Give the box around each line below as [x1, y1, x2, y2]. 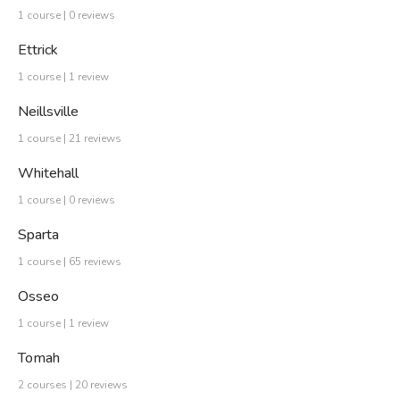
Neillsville [18, 102, 79, 122]
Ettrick [18, 40, 58, 61]
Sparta [18, 225, 59, 246]
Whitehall [18, 163, 79, 184]
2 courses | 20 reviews [18, 378, 128, 393]
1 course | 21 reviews [18, 131, 121, 146]
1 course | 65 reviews [18, 254, 121, 270]
